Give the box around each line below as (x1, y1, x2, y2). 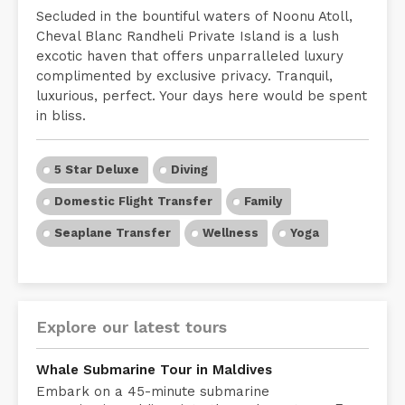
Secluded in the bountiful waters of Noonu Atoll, (36, 29, 353, 46)
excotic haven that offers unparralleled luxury (36, 69, 344, 86)
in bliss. (36, 128, 86, 146)
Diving (171, 184, 208, 198)
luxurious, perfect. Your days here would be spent (36, 108, 367, 126)
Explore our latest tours (36, 338, 227, 358)
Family (244, 215, 282, 230)
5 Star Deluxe (54, 184, 139, 198)
